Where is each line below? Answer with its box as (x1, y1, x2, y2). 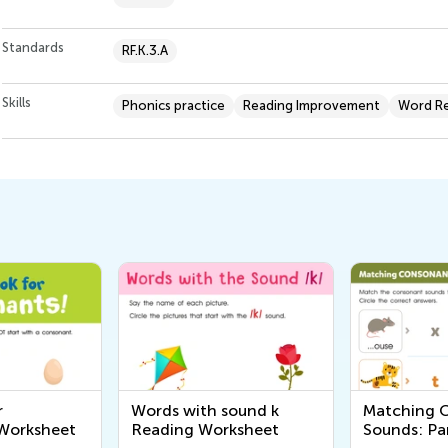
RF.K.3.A (122, 43, 168, 59)
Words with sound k (131, 401, 279, 421)
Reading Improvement (243, 98, 380, 114)
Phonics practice (122, 98, 225, 114)
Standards (2, 40, 64, 56)
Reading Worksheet (131, 420, 279, 440)
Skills (2, 95, 31, 111)
